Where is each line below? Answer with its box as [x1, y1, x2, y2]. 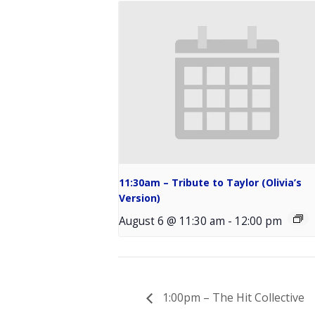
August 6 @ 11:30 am [119, 212, 225, 229]
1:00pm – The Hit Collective [160, 290, 304, 306]
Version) [119, 191, 160, 205]
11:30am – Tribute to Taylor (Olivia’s [119, 175, 302, 189]
